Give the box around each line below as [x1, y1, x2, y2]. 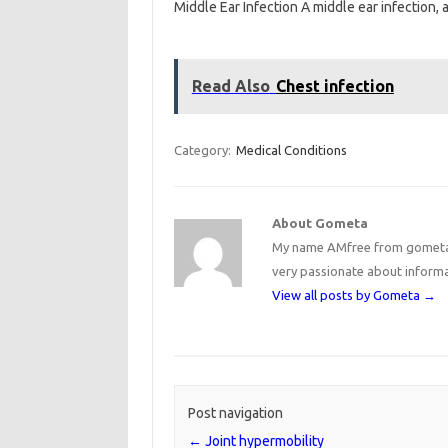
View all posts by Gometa [272, 288, 424, 302]
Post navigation [187, 405, 283, 422]
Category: [173, 143, 234, 157]
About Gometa [272, 216, 369, 230]
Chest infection [275, 77, 394, 95]
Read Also [191, 77, 270, 95]
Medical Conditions [235, 143, 347, 157]
